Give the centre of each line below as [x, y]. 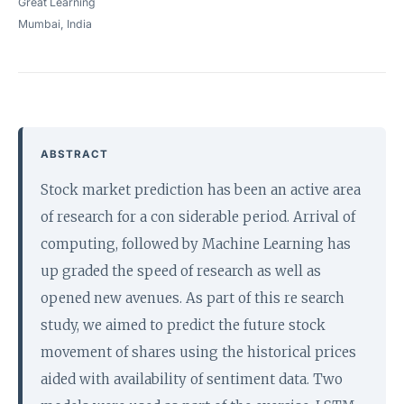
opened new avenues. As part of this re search [193, 298]
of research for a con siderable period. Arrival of [198, 217]
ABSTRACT [74, 154]
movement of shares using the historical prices [198, 352]
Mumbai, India [55, 24]
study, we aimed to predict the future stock [183, 325]
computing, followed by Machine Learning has [196, 244]
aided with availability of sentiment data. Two [192, 379]
